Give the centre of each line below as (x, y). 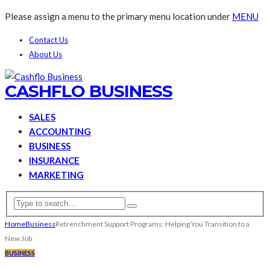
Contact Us (49, 40)
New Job (18, 238)
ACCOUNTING (60, 131)
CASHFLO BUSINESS (89, 91)
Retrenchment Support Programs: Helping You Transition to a (152, 224)
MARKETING (56, 175)
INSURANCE (54, 160)
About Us (46, 54)
